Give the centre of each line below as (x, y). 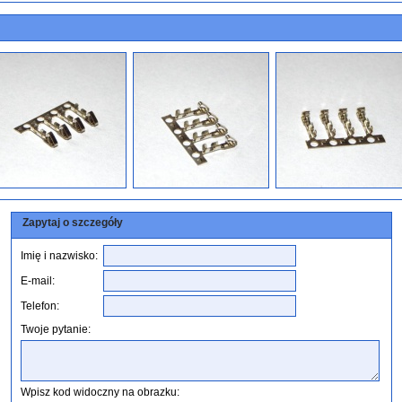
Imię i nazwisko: (59, 256)
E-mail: (37, 281)
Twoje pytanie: (55, 329)
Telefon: (39, 306)
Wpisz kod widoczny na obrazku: (100, 392)
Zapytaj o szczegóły (72, 223)
